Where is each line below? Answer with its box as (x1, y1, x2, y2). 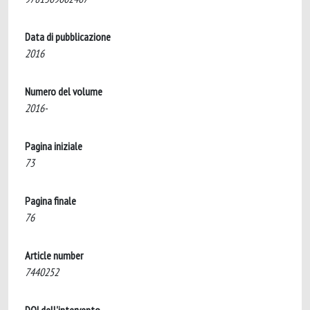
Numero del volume (25, 84, 102, 98)
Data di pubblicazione (25, 30, 111, 44)
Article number (25, 248, 83, 262)
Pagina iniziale (25, 139, 82, 153)
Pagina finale (25, 194, 76, 208)
